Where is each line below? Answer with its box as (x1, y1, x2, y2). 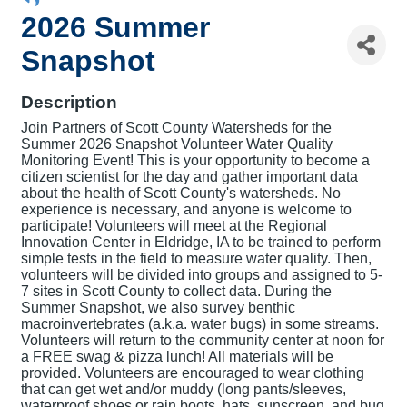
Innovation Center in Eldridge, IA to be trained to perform (21, 234, 381, 251)
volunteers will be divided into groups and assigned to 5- (21, 267, 382, 283)
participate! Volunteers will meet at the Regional (21, 218, 327, 234)
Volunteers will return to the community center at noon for (21, 333, 384, 349)
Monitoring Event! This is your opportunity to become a (21, 153, 370, 169)
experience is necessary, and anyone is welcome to (21, 202, 352, 218)
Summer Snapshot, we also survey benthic (21, 300, 295, 316)
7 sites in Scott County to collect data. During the (21, 283, 332, 300)
